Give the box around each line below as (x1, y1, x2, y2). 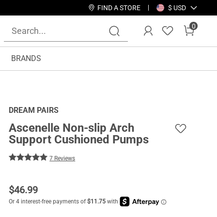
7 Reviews (49, 155, 76, 162)
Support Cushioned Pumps (9, 133, 149, 147)
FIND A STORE (97, 4, 140, 12)
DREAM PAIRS (9, 106, 59, 115)
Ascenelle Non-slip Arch (9, 121, 135, 135)
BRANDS (11, 54, 41, 63)
